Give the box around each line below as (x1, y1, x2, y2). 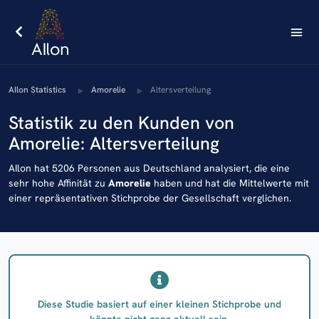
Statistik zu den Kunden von (9, 110, 234, 134)
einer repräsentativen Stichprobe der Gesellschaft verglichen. (9, 192, 291, 204)
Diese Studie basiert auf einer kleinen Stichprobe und (38, 297, 281, 310)
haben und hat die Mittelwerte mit (151, 177, 309, 189)
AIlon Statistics (9, 84, 66, 95)
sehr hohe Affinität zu (9, 177, 108, 189)
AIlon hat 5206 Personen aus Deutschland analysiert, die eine (9, 162, 290, 174)
